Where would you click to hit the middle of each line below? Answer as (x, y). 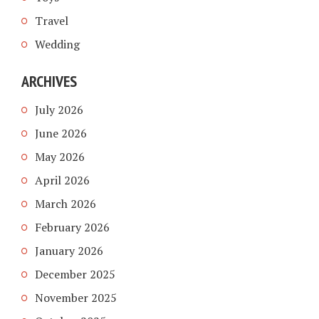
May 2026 (60, 156)
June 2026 (61, 133)
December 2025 (75, 274)
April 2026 (62, 180)
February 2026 (72, 227)
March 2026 (66, 203)
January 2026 (69, 250)
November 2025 (76, 297)
